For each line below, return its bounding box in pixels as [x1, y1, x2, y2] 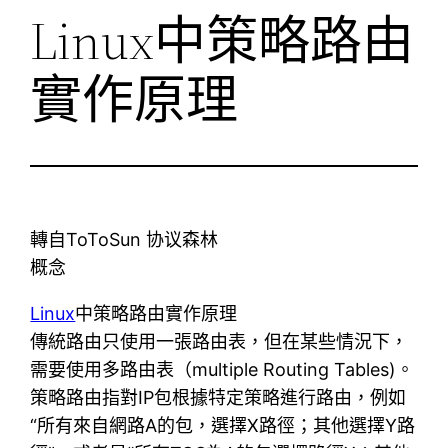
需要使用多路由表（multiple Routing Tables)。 [30, 358, 415, 380]
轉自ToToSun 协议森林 [30, 228, 219, 250]
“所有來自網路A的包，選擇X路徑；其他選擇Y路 [30, 414, 416, 436]
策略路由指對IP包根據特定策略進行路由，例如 [30, 386, 407, 408]
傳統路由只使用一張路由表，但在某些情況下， [30, 330, 409, 352]
